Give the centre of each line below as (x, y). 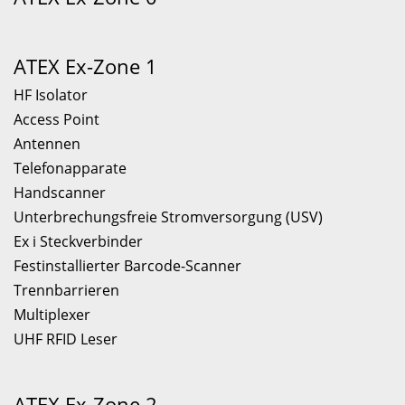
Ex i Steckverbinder (78, 241)
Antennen (47, 144)
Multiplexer (52, 315)
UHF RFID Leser (66, 339)
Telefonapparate (70, 168)
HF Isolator (51, 95)
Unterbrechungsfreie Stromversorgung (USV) (168, 217)
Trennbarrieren (66, 290)
